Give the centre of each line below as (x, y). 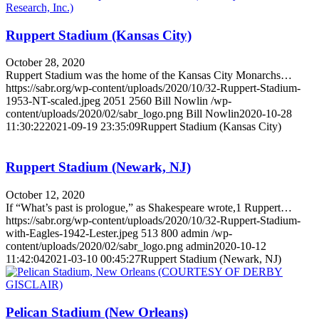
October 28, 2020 (45, 63)
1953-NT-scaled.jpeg (53, 101)
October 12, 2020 (45, 194)
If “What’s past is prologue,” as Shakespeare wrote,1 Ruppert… (149, 207)
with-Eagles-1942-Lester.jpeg (72, 233)
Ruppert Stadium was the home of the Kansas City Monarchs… (149, 75)
